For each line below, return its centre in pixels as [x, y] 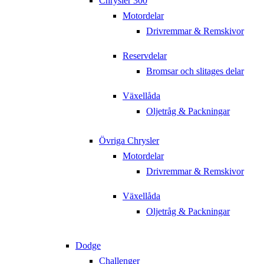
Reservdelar [145, 56]
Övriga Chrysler [129, 141]
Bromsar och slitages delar [195, 71]
